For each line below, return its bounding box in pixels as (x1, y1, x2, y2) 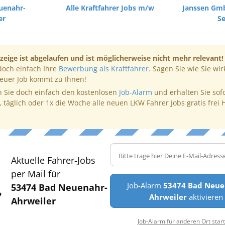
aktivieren (187, 192, 223, 202)
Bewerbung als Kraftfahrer (58, 64, 149, 73)
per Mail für (11, 168, 60, 180)
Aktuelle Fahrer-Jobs (11, 154, 95, 166)
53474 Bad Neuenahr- (11, 181, 107, 193)
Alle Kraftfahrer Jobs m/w (65, 3, 154, 13)
